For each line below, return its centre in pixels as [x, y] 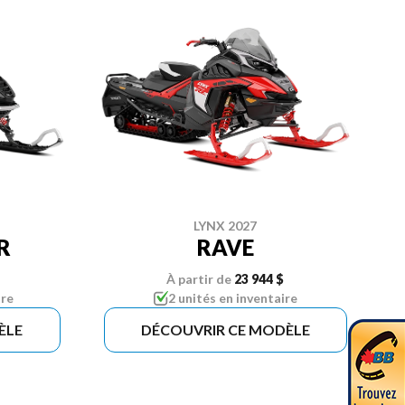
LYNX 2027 [226, 225]
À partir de [199, 278]
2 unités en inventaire [232, 297]
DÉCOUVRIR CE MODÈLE [225, 329]
